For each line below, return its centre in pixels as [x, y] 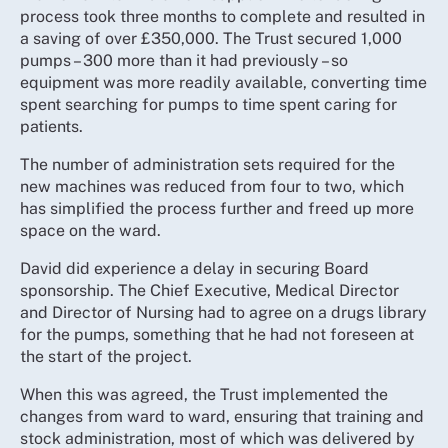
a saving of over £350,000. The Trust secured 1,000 [211, 38]
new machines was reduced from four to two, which [212, 186]
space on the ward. [90, 230]
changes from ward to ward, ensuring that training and [222, 416]
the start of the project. [106, 356]
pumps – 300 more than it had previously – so [184, 60]
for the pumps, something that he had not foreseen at [217, 334]
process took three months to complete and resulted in [222, 16]
